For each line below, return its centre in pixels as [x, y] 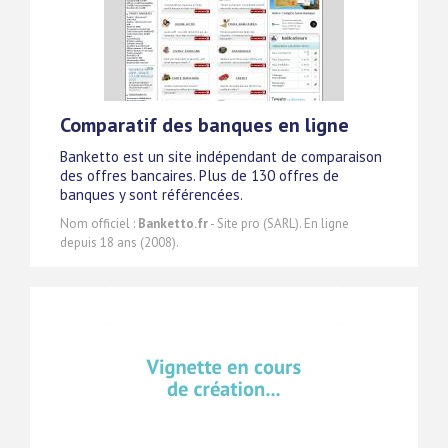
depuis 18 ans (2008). [119, 243]
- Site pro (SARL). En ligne [278, 224]
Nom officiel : [99, 224]
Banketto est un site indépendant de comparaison [221, 157]
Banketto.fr [173, 224]
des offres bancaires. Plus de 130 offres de [199, 176]
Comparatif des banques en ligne [204, 125]
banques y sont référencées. [151, 195]
